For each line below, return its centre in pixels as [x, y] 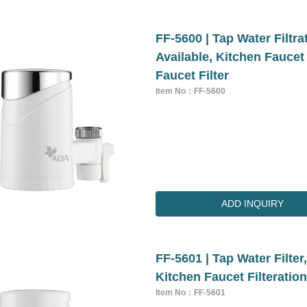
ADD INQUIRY [253, 204]
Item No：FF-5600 [191, 91]
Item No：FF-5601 [191, 293]
